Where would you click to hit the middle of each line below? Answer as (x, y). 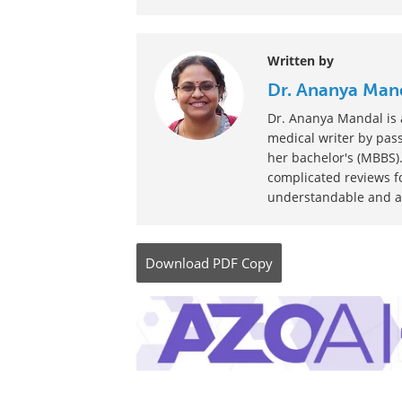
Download (177, 375)
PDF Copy (243, 375)
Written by (300, 173)
